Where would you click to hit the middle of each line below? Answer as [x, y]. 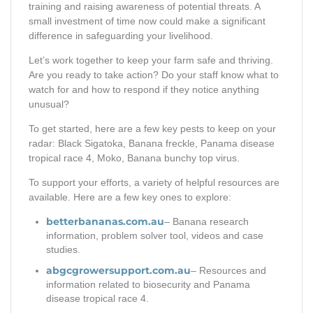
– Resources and [228, 271]
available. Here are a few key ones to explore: [130, 197]
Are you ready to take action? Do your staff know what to [154, 75]
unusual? [49, 104]
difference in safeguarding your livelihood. [121, 36]
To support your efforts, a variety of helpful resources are [154, 183]
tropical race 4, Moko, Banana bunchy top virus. [134, 158]
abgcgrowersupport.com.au [118, 271]
